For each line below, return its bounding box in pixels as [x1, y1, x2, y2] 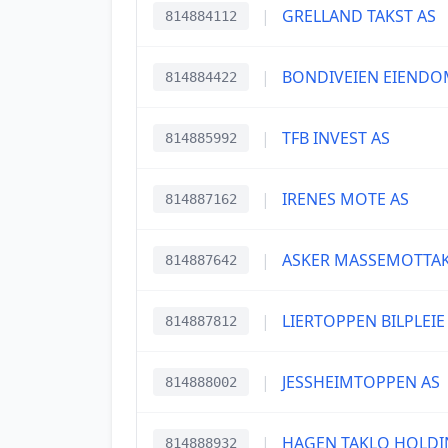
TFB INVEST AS [282, 127, 390, 149]
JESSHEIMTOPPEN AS [282, 371, 440, 393]
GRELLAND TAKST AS [282, 5, 436, 27]
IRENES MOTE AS [282, 188, 409, 210]
